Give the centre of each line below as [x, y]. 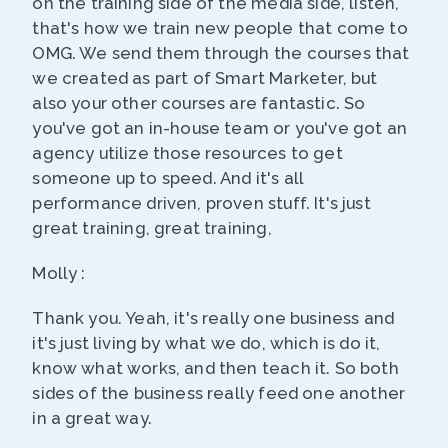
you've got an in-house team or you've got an [219, 128]
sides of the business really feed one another [219, 393]
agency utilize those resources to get [187, 153]
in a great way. [92, 418]
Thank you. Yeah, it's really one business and [213, 318]
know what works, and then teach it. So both [215, 368]
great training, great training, [152, 228]
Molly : [59, 273]
